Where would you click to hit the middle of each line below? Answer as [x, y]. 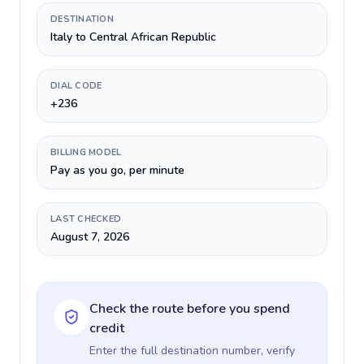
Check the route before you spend [190, 309]
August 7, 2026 [90, 237]
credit [107, 328]
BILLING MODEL [86, 152]
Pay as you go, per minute [117, 170]
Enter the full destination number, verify [192, 351]
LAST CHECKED [86, 219]
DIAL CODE [76, 86]
